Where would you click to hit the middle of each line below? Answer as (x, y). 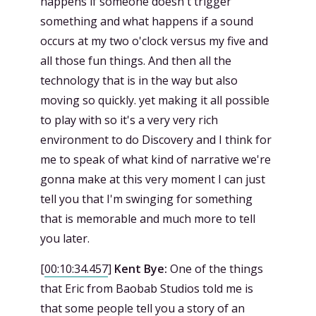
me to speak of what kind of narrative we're (156, 159)
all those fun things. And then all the (136, 60)
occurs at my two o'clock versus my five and (154, 41)
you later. (65, 238)
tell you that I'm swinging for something (146, 199)
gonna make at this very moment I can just (153, 179)
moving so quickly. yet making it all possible (155, 100)
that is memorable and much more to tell (148, 218)
